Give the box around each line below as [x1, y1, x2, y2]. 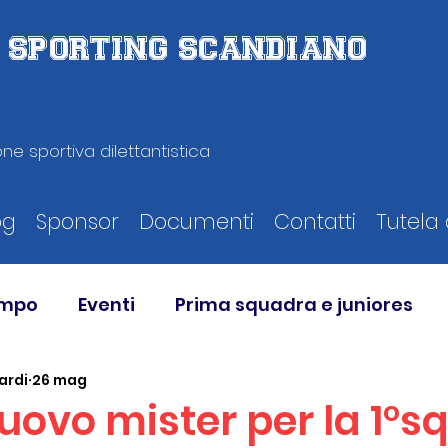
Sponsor [35, 207, 119, 236]
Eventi [78, 291, 135, 317]
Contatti [273, 207, 356, 236]
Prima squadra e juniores [175, 291, 413, 317]
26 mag [32, 369, 87, 390]
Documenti [138, 207, 254, 236]
